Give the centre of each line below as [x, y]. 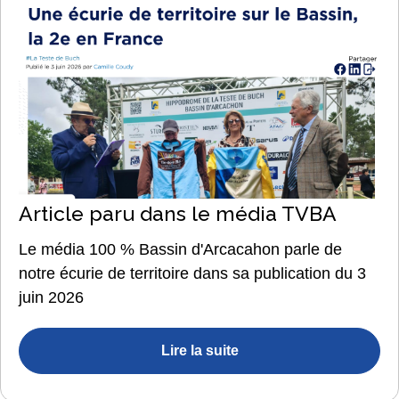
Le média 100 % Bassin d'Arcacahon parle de [180, 250]
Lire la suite [199, 351]
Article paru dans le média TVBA [178, 214]
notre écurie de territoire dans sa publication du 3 [192, 274]
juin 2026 [53, 298]
